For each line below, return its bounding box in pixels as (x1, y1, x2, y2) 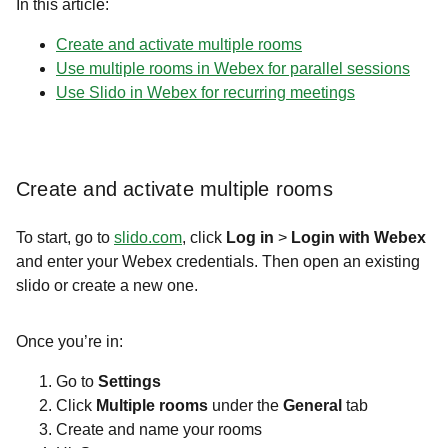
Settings (98, 373, 161, 390)
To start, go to (16, 229, 114, 246)
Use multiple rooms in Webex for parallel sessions (56, 60, 410, 77)
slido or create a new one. (16, 277, 202, 294)
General (283, 397, 346, 414)
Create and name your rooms (56, 421, 262, 438)
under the (212, 397, 283, 414)
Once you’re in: (16, 333, 123, 350)
